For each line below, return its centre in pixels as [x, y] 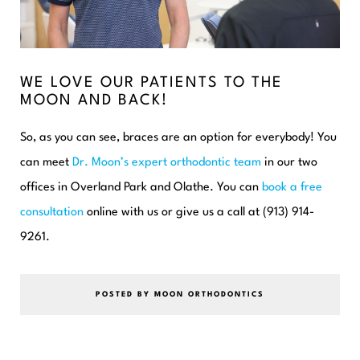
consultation [52, 212]
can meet [46, 162]
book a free [292, 187]
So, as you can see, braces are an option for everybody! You [178, 137]
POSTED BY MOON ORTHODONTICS [180, 294]
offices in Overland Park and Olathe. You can [141, 187]
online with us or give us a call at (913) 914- [199, 212]
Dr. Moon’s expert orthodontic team [167, 162]
